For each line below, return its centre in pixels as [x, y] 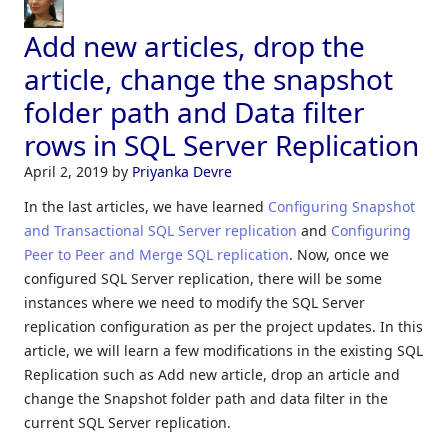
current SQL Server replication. [127, 422]
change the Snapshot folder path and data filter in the [206, 398]
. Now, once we [339, 254]
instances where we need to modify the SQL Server [194, 302]
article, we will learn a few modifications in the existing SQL [223, 350]
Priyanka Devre [182, 171]
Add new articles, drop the [194, 45]
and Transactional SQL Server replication [160, 230]
